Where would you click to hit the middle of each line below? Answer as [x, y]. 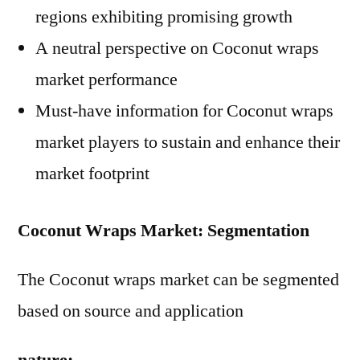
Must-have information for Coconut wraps [184, 111]
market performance [106, 80]
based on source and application [131, 311]
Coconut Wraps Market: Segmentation [164, 231]
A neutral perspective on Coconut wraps [177, 48]
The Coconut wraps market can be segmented [178, 280]
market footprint [92, 174]
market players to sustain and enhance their [188, 142]
